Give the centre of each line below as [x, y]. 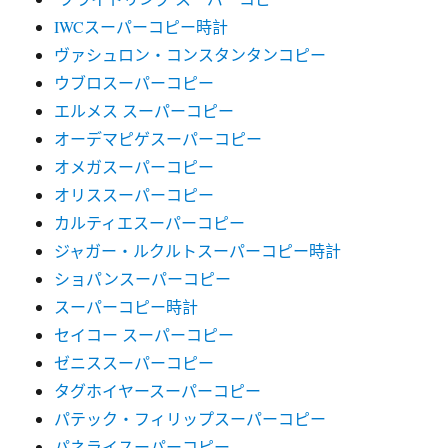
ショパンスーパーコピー [143, 278]
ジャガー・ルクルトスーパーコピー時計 [198, 250]
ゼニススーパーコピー [134, 362]
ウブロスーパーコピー [134, 82]
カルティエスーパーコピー [150, 222]
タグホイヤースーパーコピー [158, 390]
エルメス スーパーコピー [144, 110]
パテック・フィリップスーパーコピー [190, 418]
